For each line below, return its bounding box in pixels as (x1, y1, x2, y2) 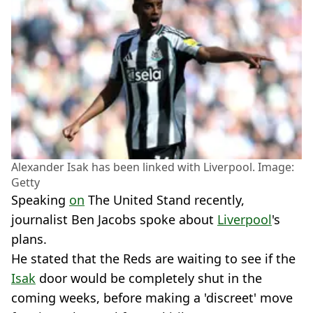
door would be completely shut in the (36, 269, 262, 286)
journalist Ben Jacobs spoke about (11, 210, 217, 228)
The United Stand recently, (85, 191, 245, 208)
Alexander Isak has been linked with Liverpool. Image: (11, 159, 294, 175)
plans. (11, 230, 47, 247)
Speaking (11, 191, 69, 208)
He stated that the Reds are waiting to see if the (11, 249, 296, 267)
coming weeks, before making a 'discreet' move (11, 289, 293, 306)
